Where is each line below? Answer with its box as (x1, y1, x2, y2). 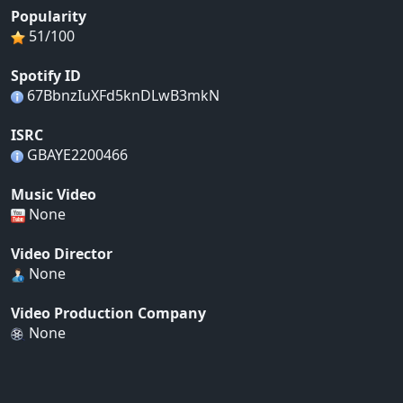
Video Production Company (11, 303, 206, 324)
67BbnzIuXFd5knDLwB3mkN (23, 85, 219, 106)
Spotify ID (11, 66, 81, 86)
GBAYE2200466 (23, 145, 128, 166)
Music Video (11, 184, 96, 205)
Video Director (11, 244, 112, 264)
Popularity (11, 6, 86, 27)
